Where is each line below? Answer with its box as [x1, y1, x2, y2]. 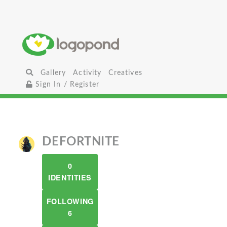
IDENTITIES [48, 172, 92, 182]
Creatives [108, 69, 142, 77]
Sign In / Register [33, 81, 100, 88]
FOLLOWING [46, 196, 94, 206]
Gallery [41, 69, 66, 77]
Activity [73, 69, 102, 77]
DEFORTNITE [42, 136, 120, 148]
